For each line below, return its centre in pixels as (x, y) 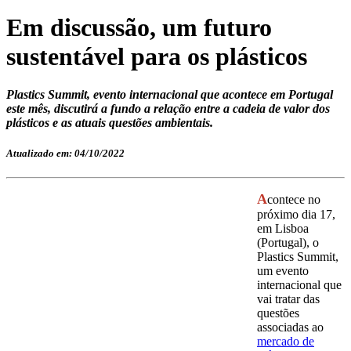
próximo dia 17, (296, 215)
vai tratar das (288, 299)
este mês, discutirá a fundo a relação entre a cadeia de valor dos (168, 109)
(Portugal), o (288, 243)
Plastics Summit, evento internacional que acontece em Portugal (170, 95)
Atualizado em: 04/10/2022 (65, 154)
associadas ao (290, 327)
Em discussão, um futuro (139, 27)
